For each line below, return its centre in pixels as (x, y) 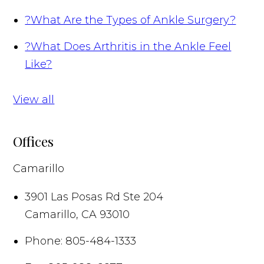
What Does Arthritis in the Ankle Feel (131, 46)
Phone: (44, 241)
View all (34, 99)
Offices (34, 141)
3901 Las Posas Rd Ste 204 (94, 197)
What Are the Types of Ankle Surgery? (133, 20)
